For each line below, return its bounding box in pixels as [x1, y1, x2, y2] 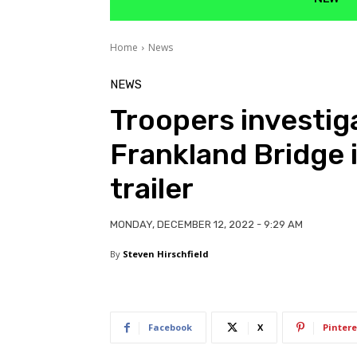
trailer [110, 171, 194, 206]
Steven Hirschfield [123, 248, 209, 261]
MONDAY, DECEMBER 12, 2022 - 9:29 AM [110, 218, 303, 231]
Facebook [148, 321, 192, 334]
